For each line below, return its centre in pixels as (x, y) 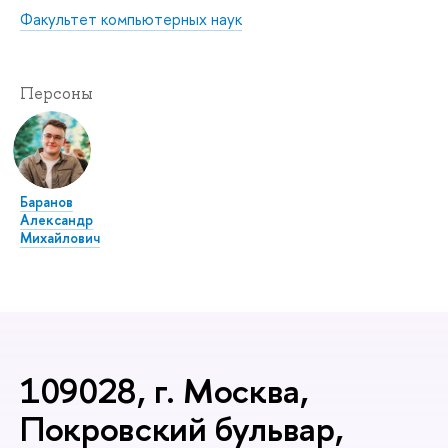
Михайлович (60, 237)
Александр (56, 219)
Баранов (46, 201)
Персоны (56, 93)
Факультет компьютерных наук (131, 18)
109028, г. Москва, (164, 390)
